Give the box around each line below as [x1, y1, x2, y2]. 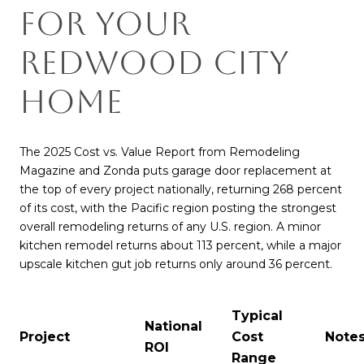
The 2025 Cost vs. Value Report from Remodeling [19, 144, 300, 159]
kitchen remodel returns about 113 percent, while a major [19, 237, 341, 253]
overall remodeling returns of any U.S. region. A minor [19, 219, 321, 234]
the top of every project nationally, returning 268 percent [19, 181, 342, 197]
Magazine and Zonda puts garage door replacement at [19, 162, 331, 178]
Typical [231, 308, 283, 324]
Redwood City [19, 44, 289, 81]
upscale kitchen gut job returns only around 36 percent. [19, 256, 332, 271]
